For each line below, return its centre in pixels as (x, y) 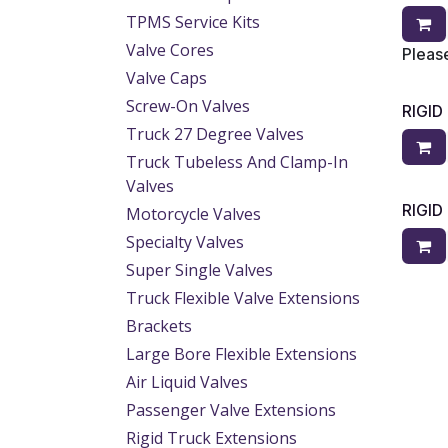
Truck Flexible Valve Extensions (243, 298)
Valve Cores (170, 50)
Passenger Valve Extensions (231, 410)
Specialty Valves (185, 242)
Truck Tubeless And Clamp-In (237, 162)
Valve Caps (166, 78)
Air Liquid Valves (187, 382)
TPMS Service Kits (193, 22)
